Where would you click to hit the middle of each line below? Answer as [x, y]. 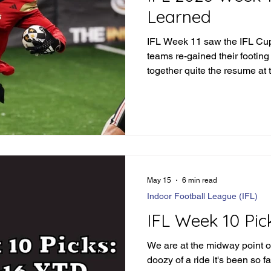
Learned [179, 16]
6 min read [200, 181]
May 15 [159, 181]
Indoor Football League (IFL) [202, 196]
